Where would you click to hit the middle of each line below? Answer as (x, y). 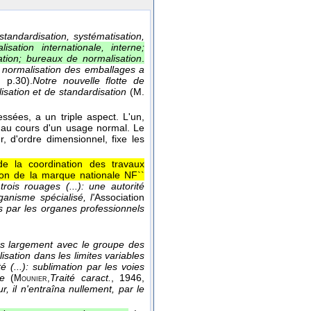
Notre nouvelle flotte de (89, 81)
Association (120, 197)
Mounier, (32, 279)
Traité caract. (81, 278)
